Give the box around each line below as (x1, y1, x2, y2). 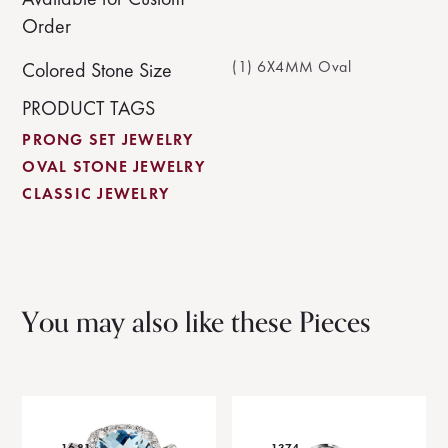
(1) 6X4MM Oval (232, 56, 351, 77)
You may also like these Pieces (22, 300, 372, 346)
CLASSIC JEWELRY (22, 183, 170, 204)
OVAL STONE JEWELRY (22, 156, 205, 177)
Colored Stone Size (22, 57, 173, 83)
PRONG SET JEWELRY (22, 129, 194, 150)
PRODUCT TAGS (22, 95, 156, 121)
